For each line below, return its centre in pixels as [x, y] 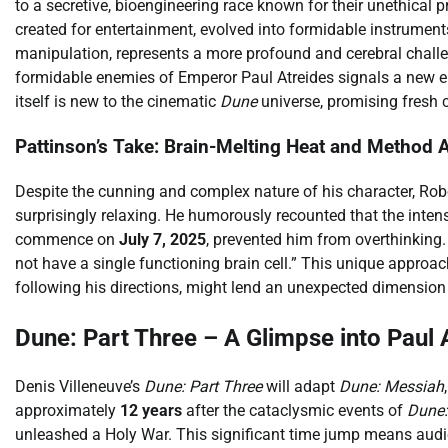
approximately [67, 411]
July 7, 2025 [162, 239]
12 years [151, 411]
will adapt [300, 387]
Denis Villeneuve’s [79, 387]
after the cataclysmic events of [294, 411]
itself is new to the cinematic [117, 102]
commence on [67, 239]
